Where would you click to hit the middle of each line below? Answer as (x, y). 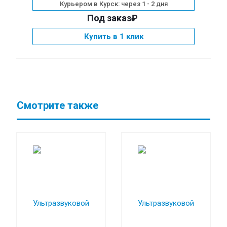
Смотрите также (58, 105)
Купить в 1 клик (113, 36)
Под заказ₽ (112, 18)
